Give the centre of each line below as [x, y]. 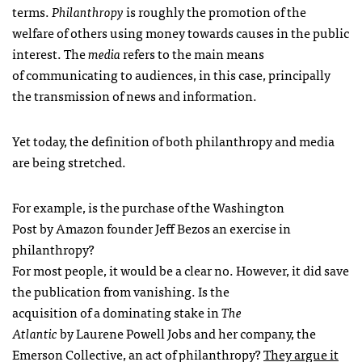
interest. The [50, 53]
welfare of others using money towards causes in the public [181, 32]
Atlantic [35, 333]
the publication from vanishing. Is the [121, 290]
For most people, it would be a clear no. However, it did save [181, 269]
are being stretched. [69, 161]
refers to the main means [192, 53]
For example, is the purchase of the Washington [148, 206]
